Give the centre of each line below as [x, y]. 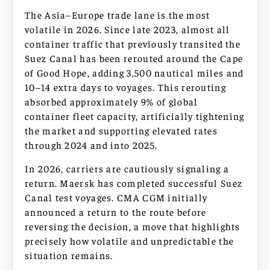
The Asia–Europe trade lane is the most [118, 15]
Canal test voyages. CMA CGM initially [116, 197]
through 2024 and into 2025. [91, 145]
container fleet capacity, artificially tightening [135, 116]
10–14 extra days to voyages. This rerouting [125, 87]
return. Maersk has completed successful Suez [134, 182]
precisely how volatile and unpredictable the [130, 240]
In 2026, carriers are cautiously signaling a [127, 168]
